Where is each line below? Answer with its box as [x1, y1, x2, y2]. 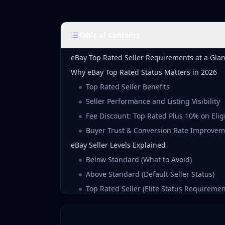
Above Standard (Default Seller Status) [86, 169, 214, 179]
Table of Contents [79, 30, 140, 40]
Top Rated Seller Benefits [86, 81, 170, 91]
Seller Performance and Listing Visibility [86, 96, 220, 106]
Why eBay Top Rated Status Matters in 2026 [71, 67, 217, 77]
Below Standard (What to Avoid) [86, 154, 192, 164]
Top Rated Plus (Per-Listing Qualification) [86, 198, 222, 208]
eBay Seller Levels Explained [71, 140, 166, 150]
